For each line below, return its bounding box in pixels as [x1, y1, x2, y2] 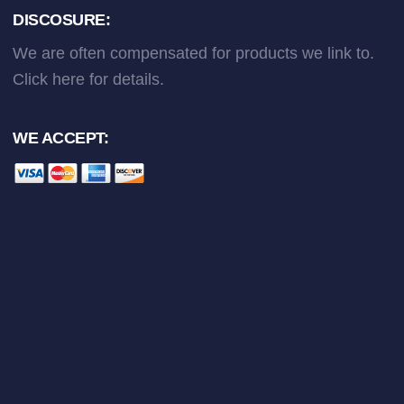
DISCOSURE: [13, 11, 111, 29]
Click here [13, 70, 86, 88]
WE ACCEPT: [13, 129, 109, 147]
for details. [85, 70, 165, 88]
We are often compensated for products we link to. [13, 44, 375, 62]
